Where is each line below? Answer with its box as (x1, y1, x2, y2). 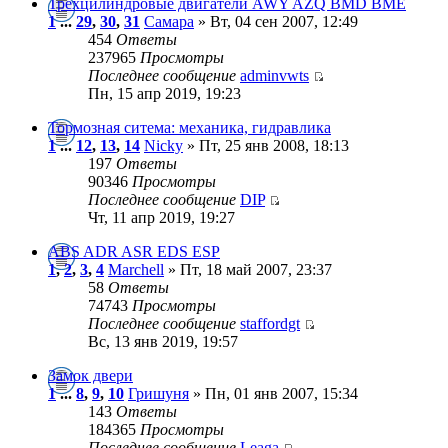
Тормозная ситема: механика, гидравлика (48, 119, 331, 136)
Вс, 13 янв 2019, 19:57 (88, 333, 238, 350)
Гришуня (128, 385, 189, 402)
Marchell (108, 261, 164, 278)
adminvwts (240, 67, 309, 84)
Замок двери (48, 367, 133, 384)
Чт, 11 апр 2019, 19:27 (88, 209, 235, 226)
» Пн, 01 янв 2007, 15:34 (189, 385, 358, 402)
